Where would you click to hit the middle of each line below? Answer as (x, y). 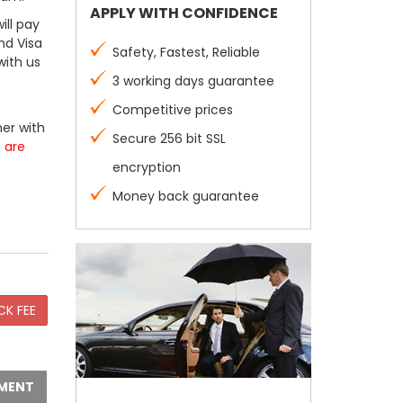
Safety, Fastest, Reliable (186, 52)
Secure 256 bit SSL (169, 139)
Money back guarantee (185, 196)
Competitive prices (172, 110)
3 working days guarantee (193, 81)
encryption (146, 167)
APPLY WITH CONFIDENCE (184, 13)
